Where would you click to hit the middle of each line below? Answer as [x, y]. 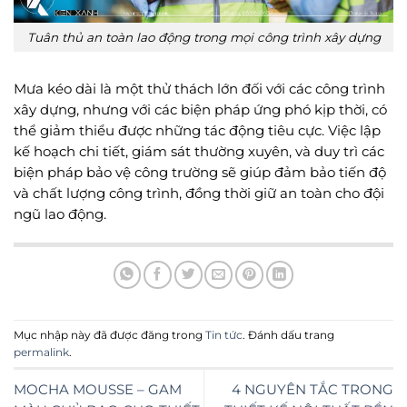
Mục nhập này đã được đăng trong [109, 335]
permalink [41, 352]
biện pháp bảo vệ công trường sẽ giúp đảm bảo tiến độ [200, 172]
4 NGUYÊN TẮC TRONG [313, 389]
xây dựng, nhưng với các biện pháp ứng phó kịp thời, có [200, 109]
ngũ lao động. [60, 214]
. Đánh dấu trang [288, 335]
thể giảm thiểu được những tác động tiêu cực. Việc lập [197, 130]
